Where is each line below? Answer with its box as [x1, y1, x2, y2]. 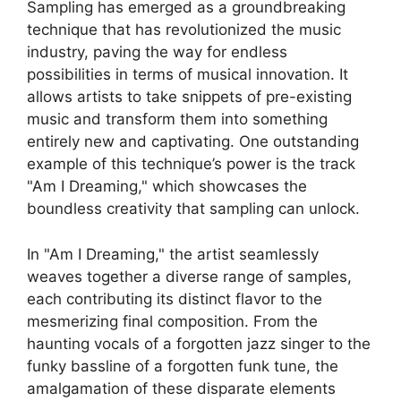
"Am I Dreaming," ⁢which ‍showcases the [27, 177, 307, 196]
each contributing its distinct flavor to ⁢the [27, 289, 322, 308]
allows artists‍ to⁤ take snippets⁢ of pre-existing [27, 88, 352, 107]
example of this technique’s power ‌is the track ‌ [27, 155, 360, 174]
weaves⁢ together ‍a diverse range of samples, [27, 267, 352, 286]
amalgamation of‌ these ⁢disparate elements [27, 379, 336, 397]
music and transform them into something [27, 110, 328, 129]
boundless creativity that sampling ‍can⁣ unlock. [27, 200, 360, 218]
